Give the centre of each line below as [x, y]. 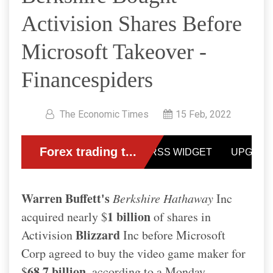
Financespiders [87, 80]
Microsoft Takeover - [114, 51]
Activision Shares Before [132, 23]
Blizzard [98, 235]
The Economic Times [104, 114]
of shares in [181, 216]
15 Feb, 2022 [204, 114]
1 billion [129, 216]
